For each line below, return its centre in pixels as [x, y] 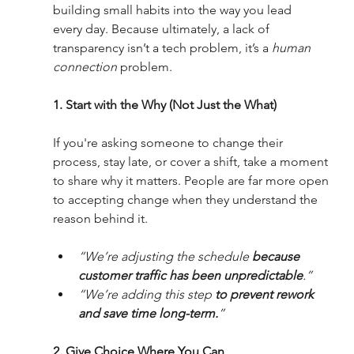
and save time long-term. [148, 314]
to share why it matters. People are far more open [192, 181]
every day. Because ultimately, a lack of [162, 29]
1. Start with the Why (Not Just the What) [164, 105]
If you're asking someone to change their [169, 143]
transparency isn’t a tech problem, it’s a [160, 48]
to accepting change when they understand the [186, 200]
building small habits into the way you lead [173, 10]
